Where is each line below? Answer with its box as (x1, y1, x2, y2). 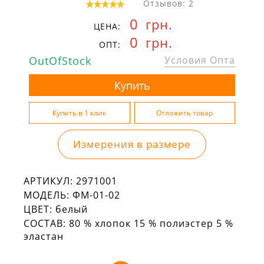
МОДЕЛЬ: (24, 189, 70, 202)
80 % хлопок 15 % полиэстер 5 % (69, 217, 233, 230)
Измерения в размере (73, 137, 191, 151)
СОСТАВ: (24, 217, 66, 230)
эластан (24, 230, 64, 243)
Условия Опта (164, 54, 235, 67)
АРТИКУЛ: (24, 174, 73, 188)
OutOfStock (29, 54, 92, 68)
